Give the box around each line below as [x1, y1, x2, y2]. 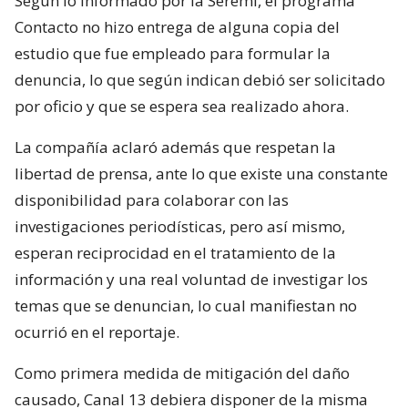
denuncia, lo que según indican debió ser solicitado [15, 68, 385, 90]
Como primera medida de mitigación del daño [15, 362, 350, 383]
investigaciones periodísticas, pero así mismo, [15, 215, 345, 237]
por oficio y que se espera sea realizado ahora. [15, 95, 349, 117]
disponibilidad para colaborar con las [15, 189, 289, 210]
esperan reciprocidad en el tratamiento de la [15, 241, 336, 263]
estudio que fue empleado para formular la [15, 42, 331, 64]
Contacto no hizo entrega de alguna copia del [15, 15, 340, 37]
